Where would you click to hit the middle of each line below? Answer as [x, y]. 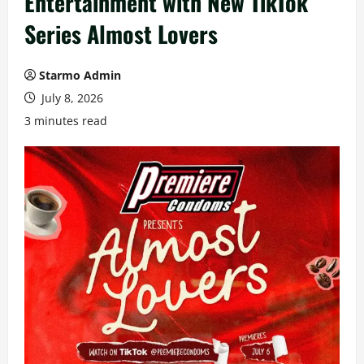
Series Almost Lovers [121, 34]
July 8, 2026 [71, 98]
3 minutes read [66, 121]
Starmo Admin [80, 75]
